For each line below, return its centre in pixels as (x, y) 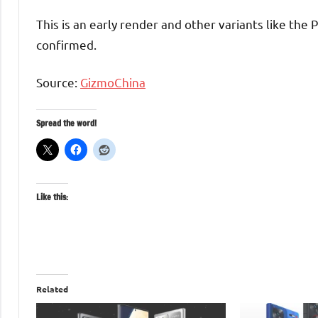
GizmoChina (113, 82)
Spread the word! (66, 123)
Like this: (52, 197)
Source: (58, 82)
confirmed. (66, 44)
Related (52, 289)
